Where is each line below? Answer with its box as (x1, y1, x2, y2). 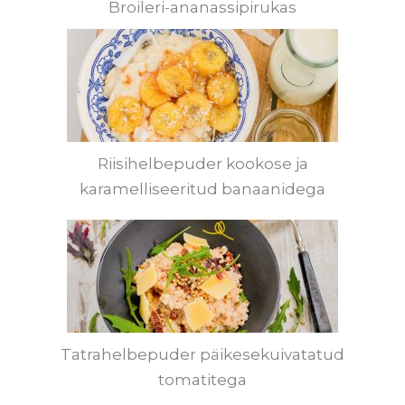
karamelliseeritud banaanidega (80, 180, 325, 198)
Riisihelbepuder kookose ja (97, 155, 308, 173)
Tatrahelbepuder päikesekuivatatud (61, 345, 344, 363)
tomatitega (158, 371, 247, 389)
